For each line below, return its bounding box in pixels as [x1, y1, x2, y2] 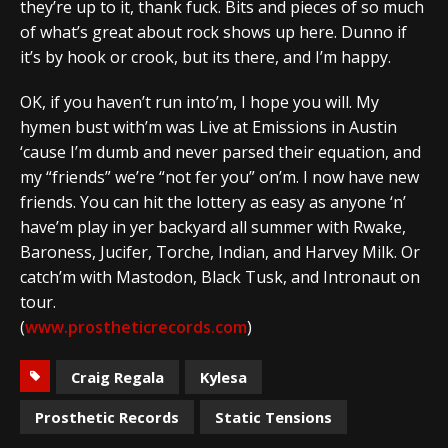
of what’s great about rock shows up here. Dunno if [20, 20, 407, 43]
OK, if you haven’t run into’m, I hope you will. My [20, 90, 379, 113]
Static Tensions [215, 406, 332, 427]
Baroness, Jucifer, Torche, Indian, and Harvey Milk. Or [20, 240, 420, 263]
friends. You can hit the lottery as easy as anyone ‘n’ [20, 190, 406, 213]
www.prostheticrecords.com [25, 315, 247, 338]
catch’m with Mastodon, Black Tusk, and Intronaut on [20, 265, 420, 288]
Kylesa [200, 366, 247, 387]
